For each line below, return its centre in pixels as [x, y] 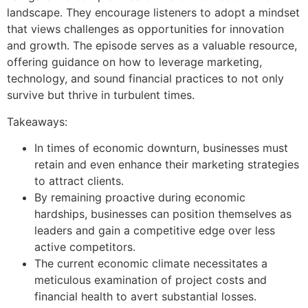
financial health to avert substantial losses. [145, 296]
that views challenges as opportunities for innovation [145, 29]
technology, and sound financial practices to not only [145, 79]
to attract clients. [79, 180]
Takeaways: [37, 121]
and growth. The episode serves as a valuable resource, [152, 46]
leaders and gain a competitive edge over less [155, 230]
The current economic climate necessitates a [151, 263]
